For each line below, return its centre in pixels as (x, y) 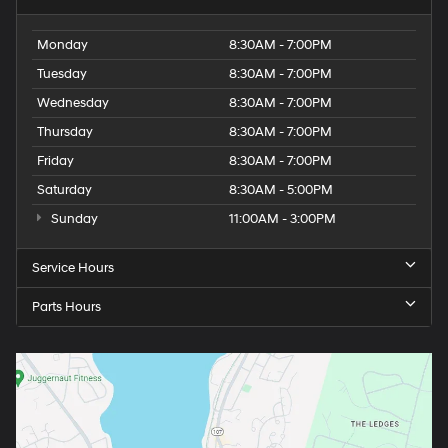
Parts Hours (66, 306)
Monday (62, 44)
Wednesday (73, 102)
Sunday (72, 218)
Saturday (64, 189)
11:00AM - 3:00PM (282, 218)
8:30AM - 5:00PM (281, 189)
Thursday (65, 131)
